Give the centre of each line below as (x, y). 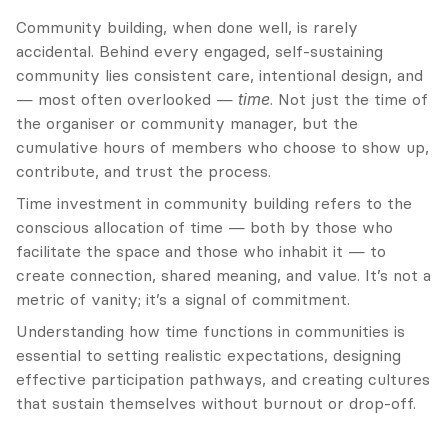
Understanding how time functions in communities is (210, 331)
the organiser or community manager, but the (187, 123)
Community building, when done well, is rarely (187, 27)
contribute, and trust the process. (143, 171)
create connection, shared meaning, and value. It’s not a (223, 275)
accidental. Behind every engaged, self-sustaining (199, 51)
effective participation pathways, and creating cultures (223, 379)
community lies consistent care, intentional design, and (219, 75)
